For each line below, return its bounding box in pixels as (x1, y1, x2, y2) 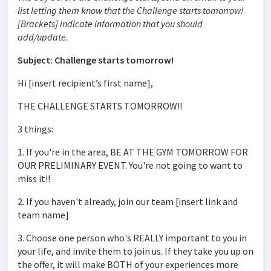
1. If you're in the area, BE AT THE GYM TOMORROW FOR (18, 146, 248, 158)
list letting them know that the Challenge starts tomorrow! (18, 4, 244, 16)
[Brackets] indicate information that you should (18, 18, 203, 30)
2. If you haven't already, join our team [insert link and (18, 195, 238, 207)
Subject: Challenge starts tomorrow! (18, 54, 174, 66)
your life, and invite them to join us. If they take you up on (18, 245, 253, 257)
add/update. (18, 31, 68, 43)
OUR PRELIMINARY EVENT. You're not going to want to (18, 159, 243, 171)
